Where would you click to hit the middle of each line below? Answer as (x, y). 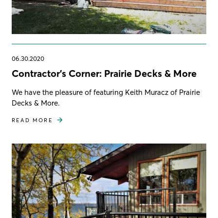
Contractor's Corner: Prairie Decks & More (104, 73)
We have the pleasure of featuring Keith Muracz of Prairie (106, 92)
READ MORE (32, 120)
